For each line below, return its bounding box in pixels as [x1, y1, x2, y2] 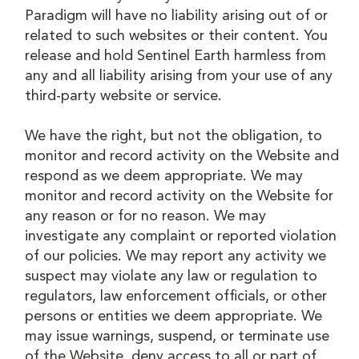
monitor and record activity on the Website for [25, 188, 334, 204]
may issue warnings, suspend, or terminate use [25, 329, 330, 344]
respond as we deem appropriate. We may [25, 168, 304, 184]
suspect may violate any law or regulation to [25, 268, 318, 284]
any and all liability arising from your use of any [25, 68, 333, 83]
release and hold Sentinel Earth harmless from [25, 48, 327, 63]
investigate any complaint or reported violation [25, 228, 337, 244]
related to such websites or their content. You [25, 28, 329, 43]
